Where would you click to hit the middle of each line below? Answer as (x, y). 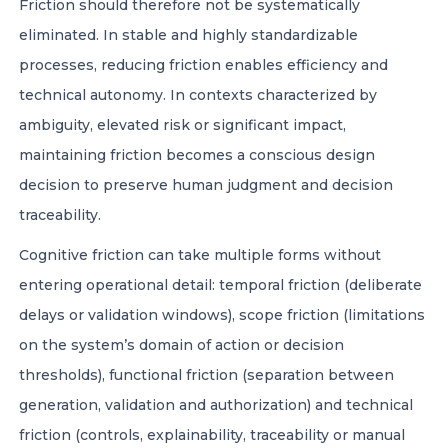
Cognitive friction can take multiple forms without (200, 255)
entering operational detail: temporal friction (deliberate (220, 285)
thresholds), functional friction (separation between (206, 375)
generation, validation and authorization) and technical (216, 405)
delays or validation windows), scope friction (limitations (222, 315)
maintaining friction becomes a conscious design (197, 155)
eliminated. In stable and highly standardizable (188, 35)
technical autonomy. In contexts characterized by (198, 95)
